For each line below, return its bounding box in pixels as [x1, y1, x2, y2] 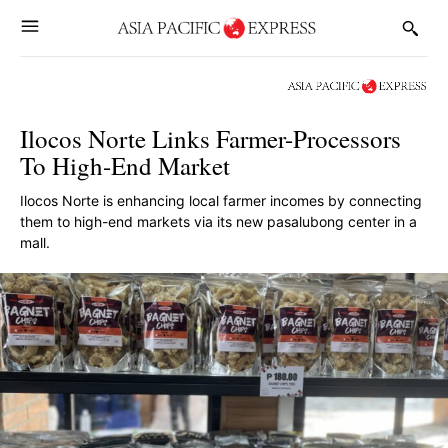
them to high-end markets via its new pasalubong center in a [20, 213, 417, 230]
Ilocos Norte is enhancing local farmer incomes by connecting [20, 192, 422, 209]
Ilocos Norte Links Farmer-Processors [20, 122, 401, 155]
